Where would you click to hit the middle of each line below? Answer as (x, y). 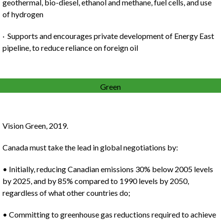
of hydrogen (23, 14)
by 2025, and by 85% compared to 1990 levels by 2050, (96, 181)
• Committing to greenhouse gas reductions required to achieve (109, 214)
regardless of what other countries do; (66, 193)
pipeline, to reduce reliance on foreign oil (70, 48)
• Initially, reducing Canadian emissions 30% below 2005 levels (108, 169)
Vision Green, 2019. (35, 126)
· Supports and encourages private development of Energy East (108, 36)
